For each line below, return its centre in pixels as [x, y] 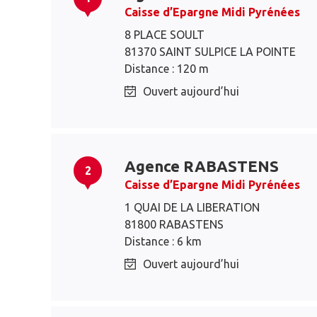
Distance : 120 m [167, 69]
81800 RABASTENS [174, 224]
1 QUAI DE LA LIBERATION [192, 207]
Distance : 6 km [163, 241]
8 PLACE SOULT [165, 35]
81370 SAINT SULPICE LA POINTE [210, 52]
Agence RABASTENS [202, 166]
